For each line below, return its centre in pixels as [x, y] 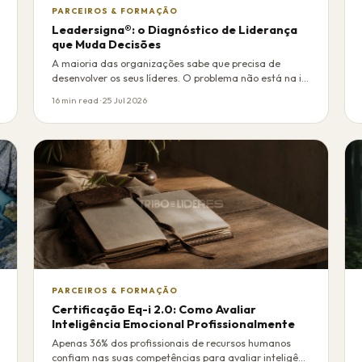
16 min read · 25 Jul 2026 [100, 100]
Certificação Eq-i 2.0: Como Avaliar [154, 309]
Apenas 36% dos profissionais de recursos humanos [172, 343]
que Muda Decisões [107, 44]
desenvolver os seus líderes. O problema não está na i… [181, 78]
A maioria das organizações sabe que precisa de [166, 64]
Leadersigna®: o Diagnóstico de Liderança [175, 29]
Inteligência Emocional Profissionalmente [174, 324]
